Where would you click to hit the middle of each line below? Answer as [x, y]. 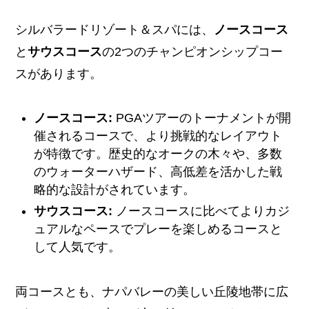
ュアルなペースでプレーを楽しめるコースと [158, 229]
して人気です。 [78, 247]
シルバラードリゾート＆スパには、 [115, 29]
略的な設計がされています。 [115, 190]
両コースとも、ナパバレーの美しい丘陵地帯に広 [152, 291]
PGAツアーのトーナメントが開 [202, 118]
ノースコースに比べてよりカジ [201, 211]
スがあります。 [59, 73]
